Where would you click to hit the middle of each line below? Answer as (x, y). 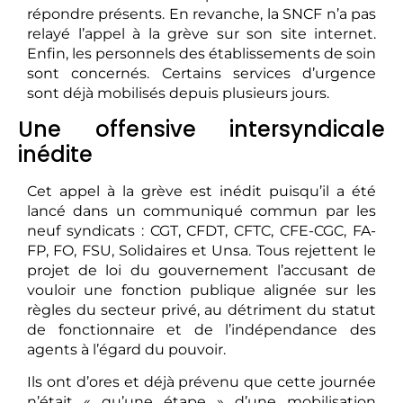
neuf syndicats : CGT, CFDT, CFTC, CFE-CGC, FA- (201, 230)
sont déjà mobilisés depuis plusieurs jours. (178, 94)
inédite (55, 154)
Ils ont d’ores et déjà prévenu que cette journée (201, 382)
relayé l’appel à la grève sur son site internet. (201, 34)
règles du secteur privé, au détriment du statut (201, 309)
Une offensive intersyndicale (201, 129)
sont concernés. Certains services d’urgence (201, 74)
